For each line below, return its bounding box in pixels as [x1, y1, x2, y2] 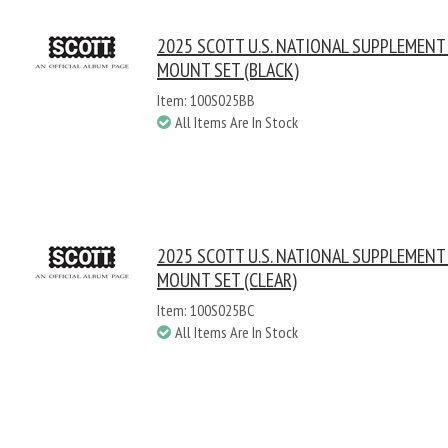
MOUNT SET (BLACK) [157, 57, 299, 83]
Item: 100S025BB [157, 90, 255, 110]
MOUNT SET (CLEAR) [157, 267, 297, 293]
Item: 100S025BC [157, 300, 254, 320]
